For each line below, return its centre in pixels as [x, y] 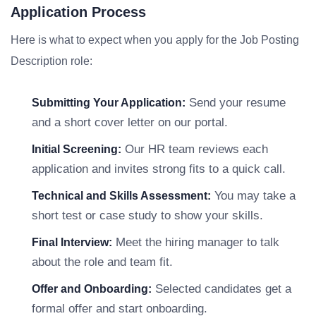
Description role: [51, 61]
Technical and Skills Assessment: [121, 196]
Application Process [78, 12]
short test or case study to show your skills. [147, 215]
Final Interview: [72, 242]
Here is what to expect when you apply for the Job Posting [155, 40]
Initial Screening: [77, 149]
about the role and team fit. [102, 262]
